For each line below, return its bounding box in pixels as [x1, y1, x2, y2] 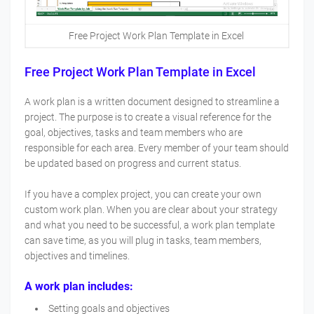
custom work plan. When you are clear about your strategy [25, 204, 278, 216]
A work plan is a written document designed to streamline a [25, 96, 280, 108]
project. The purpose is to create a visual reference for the [25, 111, 271, 123]
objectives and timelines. [25, 250, 130, 262]
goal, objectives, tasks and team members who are [25, 127, 243, 139]
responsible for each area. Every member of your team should [25, 142, 289, 154]
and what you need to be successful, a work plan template [25, 219, 275, 231]
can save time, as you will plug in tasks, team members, [25, 235, 261, 247]
